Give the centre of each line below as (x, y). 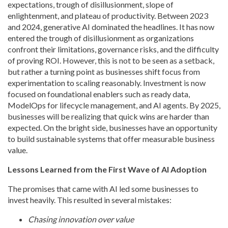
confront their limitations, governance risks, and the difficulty (113, 49)
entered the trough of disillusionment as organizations (101, 38)
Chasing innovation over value (81, 219)
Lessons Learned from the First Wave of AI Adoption (107, 169)
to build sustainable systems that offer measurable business (111, 139)
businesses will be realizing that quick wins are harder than (108, 117)
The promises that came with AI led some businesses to (103, 189)
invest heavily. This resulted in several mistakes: (90, 200)
